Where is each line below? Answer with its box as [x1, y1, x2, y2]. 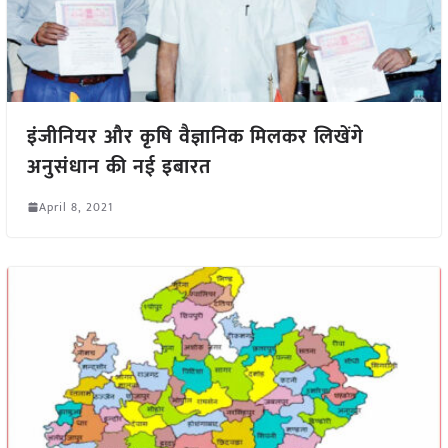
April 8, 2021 [38, 196, 113, 217]
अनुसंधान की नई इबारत [26, 149, 211, 184]
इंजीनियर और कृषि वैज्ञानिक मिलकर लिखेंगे [26, 119, 364, 154]
